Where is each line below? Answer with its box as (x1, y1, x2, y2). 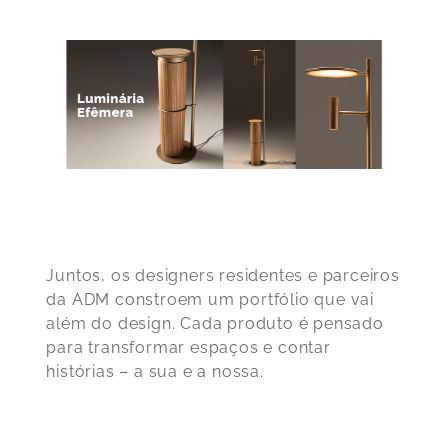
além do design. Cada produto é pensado (46, 314, 384, 334)
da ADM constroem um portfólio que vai (46, 290, 374, 310)
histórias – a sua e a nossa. (46, 362, 264, 382)
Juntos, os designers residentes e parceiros (46, 266, 400, 286)
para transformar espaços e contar (46, 338, 331, 358)
